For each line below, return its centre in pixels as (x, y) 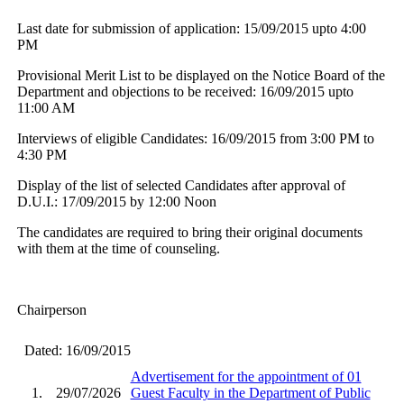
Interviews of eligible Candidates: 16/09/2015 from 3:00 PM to (195, 138)
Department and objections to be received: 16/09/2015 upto (185, 91)
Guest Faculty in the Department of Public (250, 392)
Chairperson (51, 309)
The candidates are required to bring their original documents (189, 232)
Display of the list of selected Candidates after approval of (181, 185)
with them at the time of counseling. (120, 248)
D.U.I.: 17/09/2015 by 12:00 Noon (116, 201)
